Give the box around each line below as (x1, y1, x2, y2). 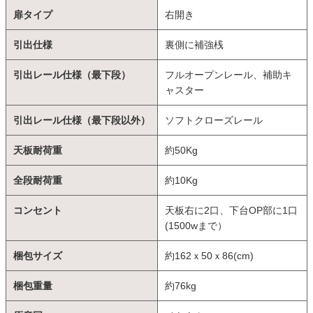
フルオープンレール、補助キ (165, 68, 292, 80)
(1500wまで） (165, 219, 227, 231)
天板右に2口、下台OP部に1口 (165, 204, 298, 216)
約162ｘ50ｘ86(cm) (165, 249, 254, 261)
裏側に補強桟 (165, 38, 224, 50)
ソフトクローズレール (165, 114, 263, 126)
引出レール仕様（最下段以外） (13, 114, 150, 126)
